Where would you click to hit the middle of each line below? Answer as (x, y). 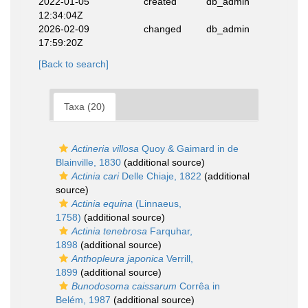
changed (162, 29)
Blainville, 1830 (88, 162)
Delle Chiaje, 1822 (160, 176)
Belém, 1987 (83, 300)
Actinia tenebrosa (109, 231)
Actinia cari (95, 176)
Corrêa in (198, 286)
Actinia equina (102, 203)
